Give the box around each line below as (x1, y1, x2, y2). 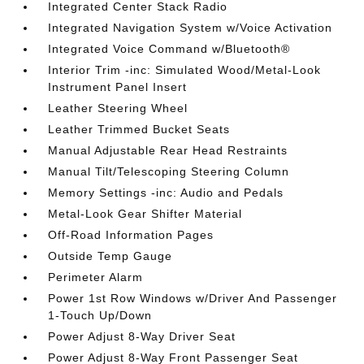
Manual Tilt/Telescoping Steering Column (48, 165, 290, 178)
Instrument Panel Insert (48, 80, 188, 93)
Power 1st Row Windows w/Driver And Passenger (48, 292, 338, 305)
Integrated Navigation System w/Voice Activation (48, 21, 333, 34)
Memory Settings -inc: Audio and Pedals (48, 186, 284, 199)
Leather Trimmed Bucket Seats (48, 123, 231, 136)
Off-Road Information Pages (48, 228, 214, 241)
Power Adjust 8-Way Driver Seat (48, 330, 236, 343)
